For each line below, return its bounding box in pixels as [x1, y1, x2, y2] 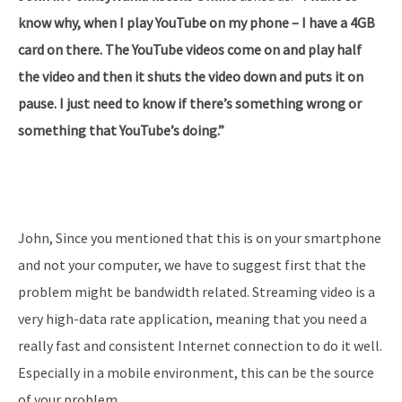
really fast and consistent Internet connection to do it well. [18, 336, 382, 354]
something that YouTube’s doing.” [18, 120, 224, 139]
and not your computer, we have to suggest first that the [18, 255, 366, 274]
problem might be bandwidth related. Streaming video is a [18, 282, 375, 301]
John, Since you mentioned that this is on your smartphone [18, 228, 381, 247]
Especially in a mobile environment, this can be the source [18, 363, 374, 381]
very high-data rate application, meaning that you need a [18, 309, 367, 328]
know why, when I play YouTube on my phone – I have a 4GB [18, 13, 375, 31]
